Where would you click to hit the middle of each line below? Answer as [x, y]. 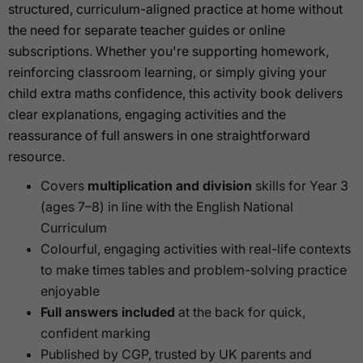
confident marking [96, 333]
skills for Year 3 [300, 185]
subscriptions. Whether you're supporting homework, [169, 51]
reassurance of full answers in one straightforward [159, 135]
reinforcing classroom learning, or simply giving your [167, 72]
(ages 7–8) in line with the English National [167, 206]
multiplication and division [170, 185]
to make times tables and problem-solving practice [194, 269]
